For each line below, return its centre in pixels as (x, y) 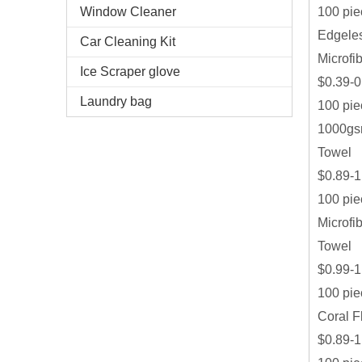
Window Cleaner (128, 12)
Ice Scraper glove (130, 72)
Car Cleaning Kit (128, 42)
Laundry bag (116, 102)
